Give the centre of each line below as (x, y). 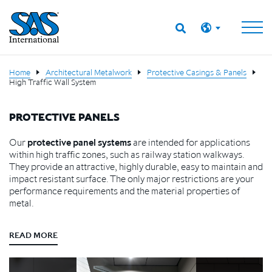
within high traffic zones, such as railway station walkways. (127, 154)
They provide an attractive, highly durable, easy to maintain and (136, 166)
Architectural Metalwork (89, 72)
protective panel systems (79, 142)
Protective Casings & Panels (197, 72)
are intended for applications (191, 142)
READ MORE (33, 235)
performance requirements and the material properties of (124, 191)
